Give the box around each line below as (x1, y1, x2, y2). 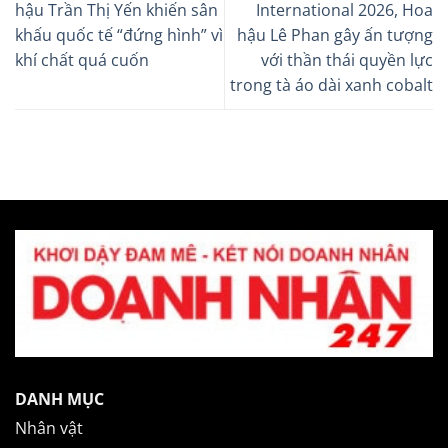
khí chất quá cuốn (15, 48, 149, 71)
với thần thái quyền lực (261, 48, 433, 71)
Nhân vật (15, 417, 83, 440)
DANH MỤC (15, 387, 104, 410)
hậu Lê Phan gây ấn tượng (237, 23, 433, 46)
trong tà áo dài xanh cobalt (230, 73, 433, 96)
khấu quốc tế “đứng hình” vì (15, 23, 223, 46)
